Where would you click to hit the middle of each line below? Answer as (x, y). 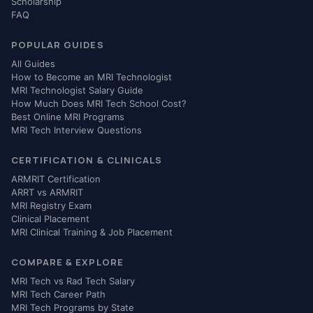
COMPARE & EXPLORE (67, 262)
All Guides (33, 64)
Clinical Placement (50, 219)
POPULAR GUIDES (58, 45)
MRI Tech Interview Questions (77, 130)
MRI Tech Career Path (58, 294)
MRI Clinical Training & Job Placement (92, 232)
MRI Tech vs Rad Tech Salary (73, 281)
